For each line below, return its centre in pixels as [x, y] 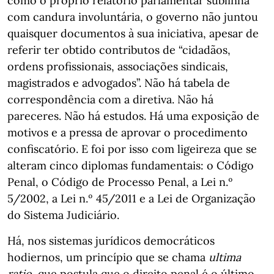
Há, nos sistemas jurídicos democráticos [111, 241]
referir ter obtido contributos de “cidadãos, [119, 50]
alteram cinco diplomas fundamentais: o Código [131, 165]
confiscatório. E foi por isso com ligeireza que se [132, 149]
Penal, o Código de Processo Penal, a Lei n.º [120, 182]
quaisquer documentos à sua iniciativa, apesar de [133, 33]
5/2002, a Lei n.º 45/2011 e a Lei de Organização [131, 198]
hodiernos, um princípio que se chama [108, 257]
